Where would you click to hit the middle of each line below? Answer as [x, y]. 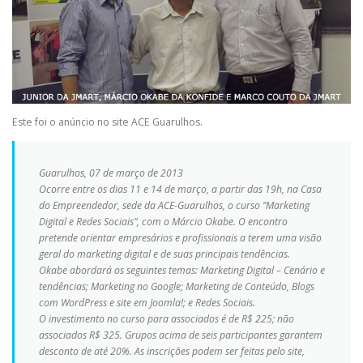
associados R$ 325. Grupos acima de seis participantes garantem [181, 335]
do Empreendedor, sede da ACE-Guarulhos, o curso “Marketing [174, 206]
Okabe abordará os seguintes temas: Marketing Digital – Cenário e [182, 271]
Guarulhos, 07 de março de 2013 [111, 173]
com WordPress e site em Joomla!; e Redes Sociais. [147, 303]
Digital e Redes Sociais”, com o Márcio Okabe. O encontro [163, 222]
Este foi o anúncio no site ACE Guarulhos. [107, 122]
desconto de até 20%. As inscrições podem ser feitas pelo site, [172, 352]
